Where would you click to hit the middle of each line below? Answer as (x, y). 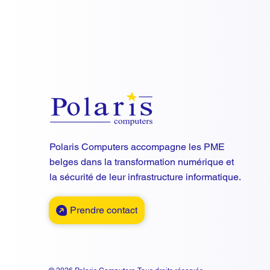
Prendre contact (103, 210)
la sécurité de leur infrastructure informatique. (145, 177)
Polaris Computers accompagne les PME (137, 146)
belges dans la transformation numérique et (141, 162)
